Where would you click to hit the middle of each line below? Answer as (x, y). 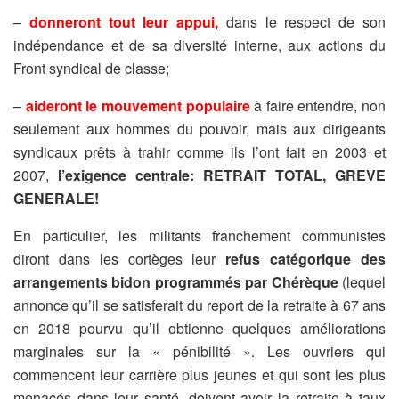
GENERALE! (56, 198)
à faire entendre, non (318, 105)
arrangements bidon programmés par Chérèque (176, 281)
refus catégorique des (306, 258)
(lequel (362, 281)
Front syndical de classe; (91, 68)
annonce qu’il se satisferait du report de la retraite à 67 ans (199, 305)
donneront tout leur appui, (124, 21)
